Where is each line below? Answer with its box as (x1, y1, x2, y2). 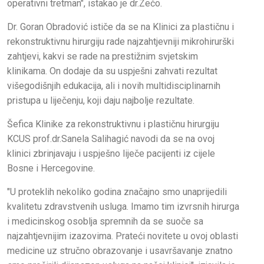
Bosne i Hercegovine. (7, 163, 95, 174)
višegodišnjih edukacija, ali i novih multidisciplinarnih (7, 80, 220, 92)
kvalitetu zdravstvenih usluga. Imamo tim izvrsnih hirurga (7, 201, 239, 213)
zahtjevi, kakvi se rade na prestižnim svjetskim (7, 51, 198, 62)
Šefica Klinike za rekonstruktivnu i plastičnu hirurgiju (7, 118, 219, 130)
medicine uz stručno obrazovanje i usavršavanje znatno (7, 245, 233, 257)
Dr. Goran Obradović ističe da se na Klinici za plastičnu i (7, 21, 234, 33)
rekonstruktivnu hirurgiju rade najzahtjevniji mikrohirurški (7, 36, 234, 48)
